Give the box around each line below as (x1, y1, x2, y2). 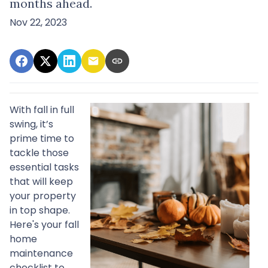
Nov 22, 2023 (10, 15, 67, 29)
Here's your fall (10, 217, 79, 232)
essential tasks (10, 160, 79, 174)
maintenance (10, 246, 73, 260)
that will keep (10, 174, 73, 188)
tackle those (10, 145, 69, 160)
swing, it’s (10, 117, 53, 131)
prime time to (10, 131, 74, 145)
